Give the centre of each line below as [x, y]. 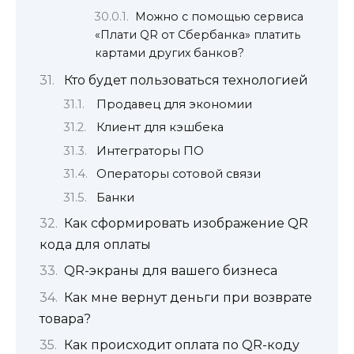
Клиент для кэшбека [160, 128]
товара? [65, 318]
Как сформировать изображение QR [186, 223]
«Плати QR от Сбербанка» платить [198, 34]
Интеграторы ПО [150, 151]
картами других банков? [169, 53]
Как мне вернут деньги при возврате [188, 297]
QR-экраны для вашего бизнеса [170, 271]
